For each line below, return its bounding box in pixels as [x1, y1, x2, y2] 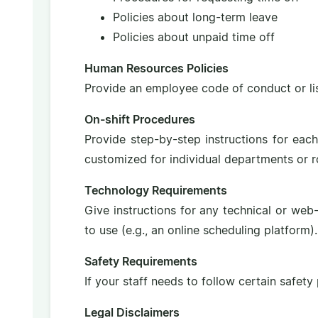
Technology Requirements [84, 183, 227, 198]
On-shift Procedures [84, 112, 195, 127]
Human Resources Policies [84, 61, 229, 76]
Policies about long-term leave [112, 10, 278, 25]
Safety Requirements [84, 254, 197, 269]
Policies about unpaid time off [112, 30, 275, 45]
